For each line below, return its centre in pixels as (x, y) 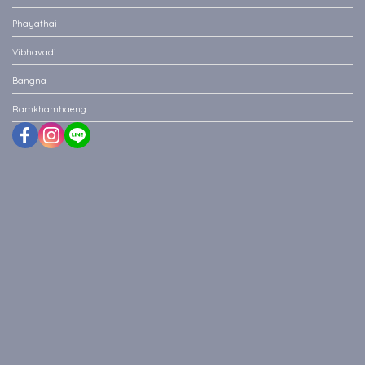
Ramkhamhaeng (49, 110)
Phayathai (35, 24)
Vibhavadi (34, 53)
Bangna (29, 81)
